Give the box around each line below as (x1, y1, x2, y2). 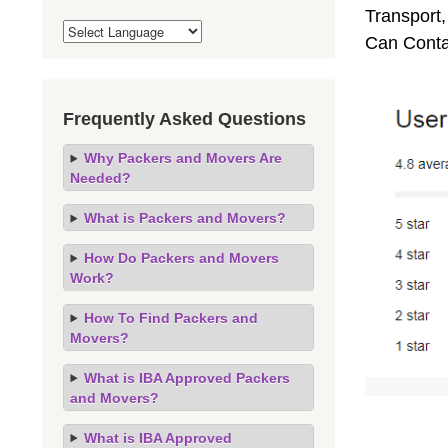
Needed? (70, 169, 132, 186)
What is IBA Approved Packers (83, 369, 290, 386)
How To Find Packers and (83, 309, 258, 326)
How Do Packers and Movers (83, 249, 279, 266)
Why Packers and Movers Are (83, 149, 282, 166)
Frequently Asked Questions (63, 108, 306, 129)
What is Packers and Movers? (83, 209, 286, 226)
